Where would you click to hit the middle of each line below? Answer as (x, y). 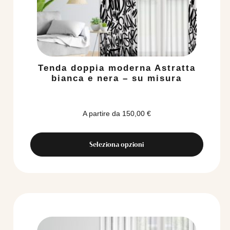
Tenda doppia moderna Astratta (117, 68)
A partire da (101, 113)
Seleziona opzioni (117, 144)
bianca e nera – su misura (117, 78)
